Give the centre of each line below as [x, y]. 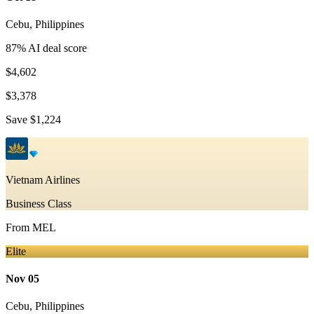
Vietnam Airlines [43, 179]
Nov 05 [22, 279]
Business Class [39, 203]
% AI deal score [52, 48]
